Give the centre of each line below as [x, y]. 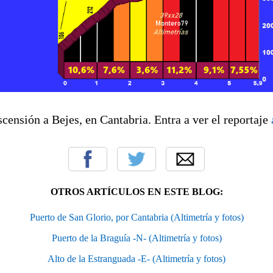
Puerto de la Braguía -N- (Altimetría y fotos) [136, 238]
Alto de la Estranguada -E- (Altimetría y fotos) [136, 258]
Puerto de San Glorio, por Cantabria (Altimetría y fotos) [136, 217]
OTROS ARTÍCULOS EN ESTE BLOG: [136, 191]
